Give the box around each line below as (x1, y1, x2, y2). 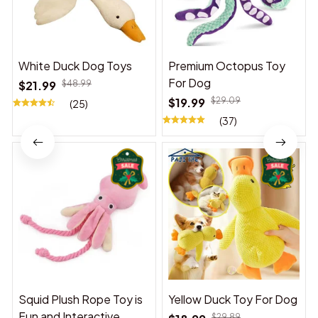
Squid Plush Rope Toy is (18, 292, 143, 307)
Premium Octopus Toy (168, 58, 285, 74)
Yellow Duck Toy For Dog (168, 292, 297, 307)
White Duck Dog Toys (18, 58, 132, 74)
